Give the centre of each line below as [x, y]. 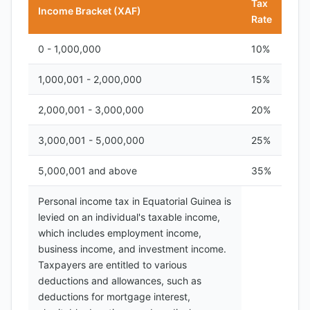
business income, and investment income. [132, 249]
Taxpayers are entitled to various [112, 265]
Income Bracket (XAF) [90, 11]
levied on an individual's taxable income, [129, 217]
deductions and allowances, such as [120, 281]
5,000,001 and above [88, 171]
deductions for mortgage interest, [114, 297]
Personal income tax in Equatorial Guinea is [135, 201]
